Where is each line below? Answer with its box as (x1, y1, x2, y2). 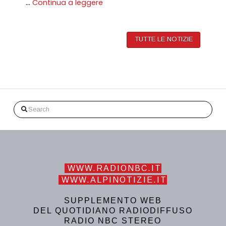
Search (13, 102, 38, 111)
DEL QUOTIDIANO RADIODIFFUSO (33, 206, 193, 215)
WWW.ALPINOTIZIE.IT (59, 176, 167, 185)
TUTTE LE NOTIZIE (134, 35, 193, 43)
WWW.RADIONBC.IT (64, 164, 161, 173)
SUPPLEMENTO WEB (64, 196, 162, 205)
